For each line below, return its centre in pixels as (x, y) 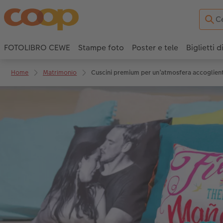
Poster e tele (155, 48)
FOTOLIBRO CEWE (37, 48)
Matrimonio (60, 72)
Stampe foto (101, 48)
